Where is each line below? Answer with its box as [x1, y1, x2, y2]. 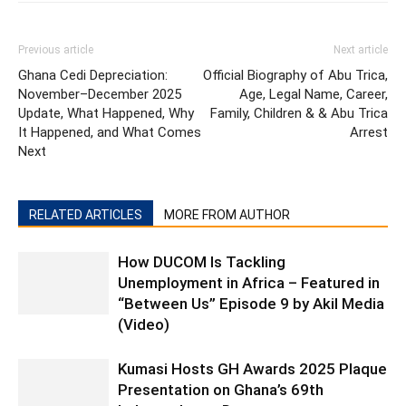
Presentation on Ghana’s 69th [118, 381, 324, 399]
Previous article [18, 43, 93, 56]
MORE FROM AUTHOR [164, 208, 290, 222]
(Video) [118, 315, 169, 333]
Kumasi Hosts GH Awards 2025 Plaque [118, 360, 387, 378]
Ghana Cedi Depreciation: [18, 67, 168, 83]
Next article [333, 43, 388, 56]
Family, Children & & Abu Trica [210, 105, 388, 121]
